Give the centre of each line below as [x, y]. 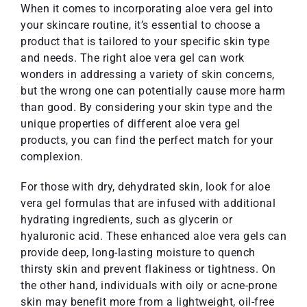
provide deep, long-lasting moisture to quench [138, 252]
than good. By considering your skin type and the [146, 107]
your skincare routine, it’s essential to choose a [141, 25]
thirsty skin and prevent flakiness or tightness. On [148, 269]
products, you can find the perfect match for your [147, 140]
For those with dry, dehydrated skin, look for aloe [145, 186]
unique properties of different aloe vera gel [130, 123]
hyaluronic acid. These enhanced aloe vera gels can [153, 236]
